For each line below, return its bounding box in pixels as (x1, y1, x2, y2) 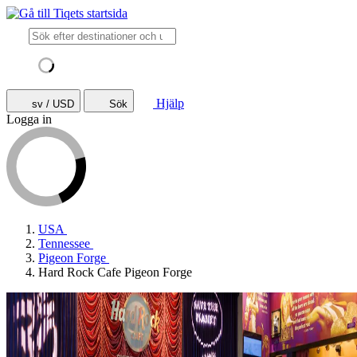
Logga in (6, 112, 52, 126)
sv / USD (32, 98, 74, 110)
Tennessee (38, 237, 90, 250)
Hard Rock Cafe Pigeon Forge (38, 265, 192, 279)
